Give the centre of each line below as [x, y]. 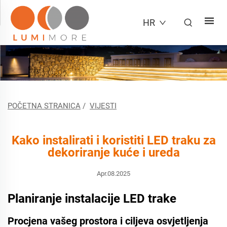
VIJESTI [103, 106]
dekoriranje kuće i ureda [113, 153]
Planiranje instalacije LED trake [92, 199]
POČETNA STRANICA [44, 106]
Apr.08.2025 [113, 174]
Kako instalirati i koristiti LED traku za [113, 140]
